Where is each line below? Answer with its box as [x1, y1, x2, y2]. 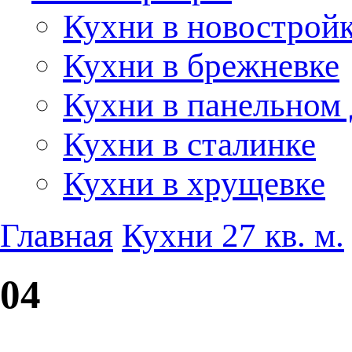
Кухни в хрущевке [63, 164, 325, 202]
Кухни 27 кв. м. [122, 216, 344, 254]
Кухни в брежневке [63, 46, 339, 84]
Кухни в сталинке [63, 125, 316, 163]
